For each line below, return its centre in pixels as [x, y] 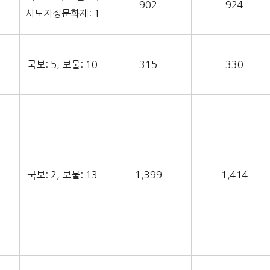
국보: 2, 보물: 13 [63, 175]
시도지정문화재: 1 [62, 14]
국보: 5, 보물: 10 [63, 65]
